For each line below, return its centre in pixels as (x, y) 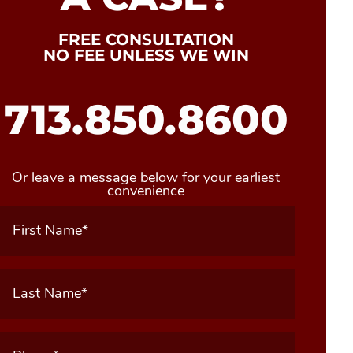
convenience (146, 191)
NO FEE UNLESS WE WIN (146, 55)
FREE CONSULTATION (146, 39)
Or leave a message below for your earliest (146, 177)
